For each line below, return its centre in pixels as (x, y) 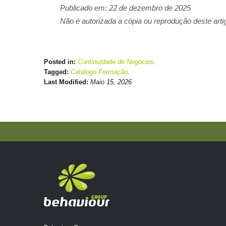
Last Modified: (67, 82)
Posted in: (61, 62)
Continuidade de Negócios (116, 62)
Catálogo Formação (99, 72)
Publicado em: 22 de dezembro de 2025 (125, 8)
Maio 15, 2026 (111, 82)
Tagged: (57, 72)
